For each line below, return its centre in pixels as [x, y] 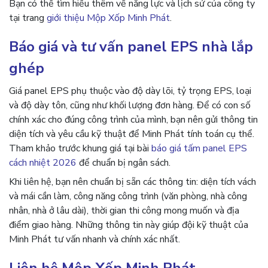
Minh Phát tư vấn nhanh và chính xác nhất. [95, 239]
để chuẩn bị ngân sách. [124, 163]
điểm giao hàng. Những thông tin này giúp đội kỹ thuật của [129, 225]
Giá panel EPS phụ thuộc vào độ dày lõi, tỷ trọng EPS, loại [130, 91]
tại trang [28, 18]
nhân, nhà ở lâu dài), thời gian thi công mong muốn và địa [124, 211]
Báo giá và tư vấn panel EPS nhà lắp [131, 47]
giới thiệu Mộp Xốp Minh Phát [108, 18]
